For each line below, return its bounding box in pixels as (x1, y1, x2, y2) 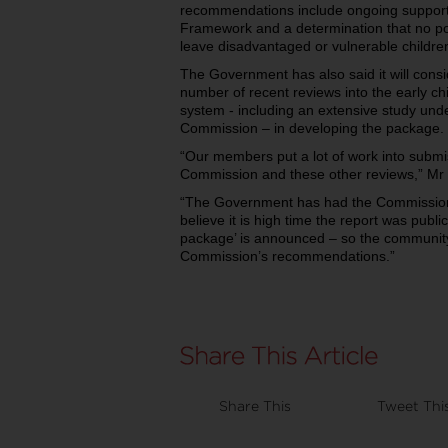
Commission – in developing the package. (180, 120, 444, 136)
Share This (219, 398, 291, 413)
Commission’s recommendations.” (180, 248, 395, 264)
